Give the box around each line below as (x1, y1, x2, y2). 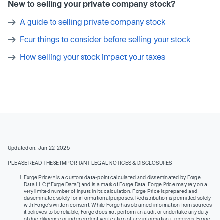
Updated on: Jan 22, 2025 (8, 144, 70, 151)
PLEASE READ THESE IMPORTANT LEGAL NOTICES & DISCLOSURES (8, 159, 172, 165)
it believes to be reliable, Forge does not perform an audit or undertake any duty (24, 208, 209, 215)
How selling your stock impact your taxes (20, 52, 165, 61)
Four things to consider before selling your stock (20, 34, 190, 44)
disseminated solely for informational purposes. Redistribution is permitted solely (24, 194, 211, 201)
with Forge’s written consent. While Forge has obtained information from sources (24, 201, 212, 208)
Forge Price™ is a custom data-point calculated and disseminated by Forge (24, 174, 201, 180)
